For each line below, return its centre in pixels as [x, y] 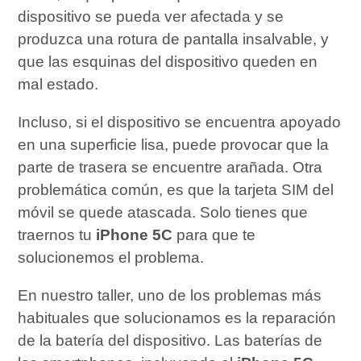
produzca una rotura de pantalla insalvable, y [174, 39]
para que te [214, 234]
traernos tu [57, 234]
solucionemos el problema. [111, 257]
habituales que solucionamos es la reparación [177, 318]
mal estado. [58, 84]
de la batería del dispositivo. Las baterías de [170, 341]
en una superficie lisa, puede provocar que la [174, 144]
